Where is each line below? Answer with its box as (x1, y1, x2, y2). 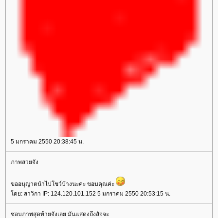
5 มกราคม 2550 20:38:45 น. (11, 138, 84, 145)
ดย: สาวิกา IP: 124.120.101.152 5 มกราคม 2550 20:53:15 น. (11, 190, 170, 197)
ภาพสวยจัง (11, 158, 38, 165)
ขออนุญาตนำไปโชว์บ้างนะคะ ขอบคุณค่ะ (11, 180, 116, 187)
